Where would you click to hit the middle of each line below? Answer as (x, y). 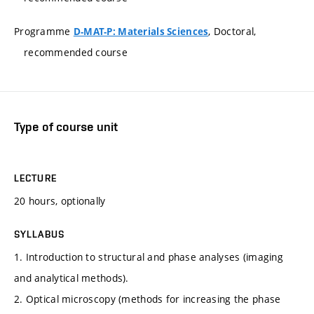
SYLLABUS (39, 234)
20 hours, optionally (60, 201)
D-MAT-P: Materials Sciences (141, 31)
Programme (44, 31)
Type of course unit (66, 126)
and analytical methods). (71, 278)
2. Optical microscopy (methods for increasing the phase (148, 299)
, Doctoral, (232, 31)
